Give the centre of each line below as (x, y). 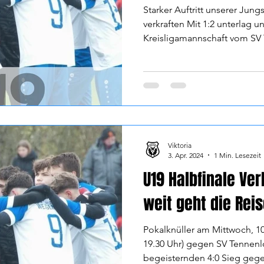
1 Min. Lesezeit (237, 155)
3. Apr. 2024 (186, 155)
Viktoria (180, 145)
